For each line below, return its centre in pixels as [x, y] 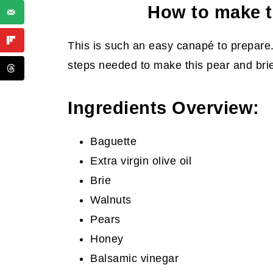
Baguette [113, 142]
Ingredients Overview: [164, 108]
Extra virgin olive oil [141, 161]
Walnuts [112, 200]
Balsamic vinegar [134, 259]
